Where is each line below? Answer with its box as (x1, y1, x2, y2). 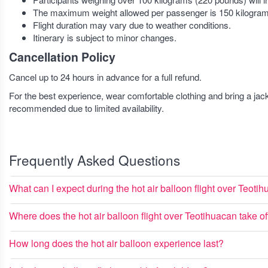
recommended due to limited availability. (9, 102, 164, 114)
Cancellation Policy (9, 48, 115, 65)
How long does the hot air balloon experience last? (9, 236, 224, 250)
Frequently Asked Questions (9, 150, 180, 169)
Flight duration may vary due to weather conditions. (33, 19, 231, 31)
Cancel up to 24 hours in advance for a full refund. (9, 71, 202, 83)
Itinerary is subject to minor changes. (33, 31, 176, 44)
